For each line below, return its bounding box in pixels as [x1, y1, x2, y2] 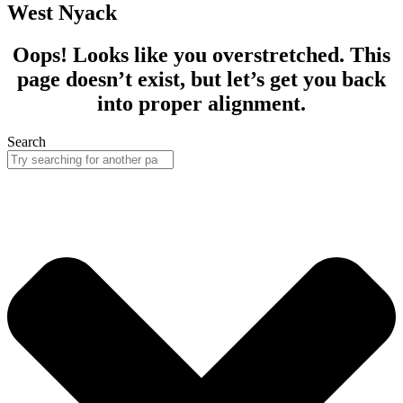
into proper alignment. [97, 92, 306, 116]
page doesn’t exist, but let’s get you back [17, 67, 386, 92]
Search [7, 134, 46, 150]
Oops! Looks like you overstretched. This [13, 43, 390, 67]
